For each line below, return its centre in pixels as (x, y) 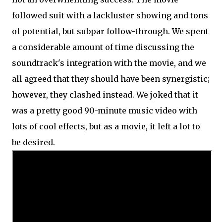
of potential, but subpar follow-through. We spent (110, 31)
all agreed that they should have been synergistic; (111, 79)
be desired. (33, 142)
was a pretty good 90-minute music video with (105, 111)
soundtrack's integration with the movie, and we (109, 63)
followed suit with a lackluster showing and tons (110, 15)
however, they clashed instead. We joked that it (105, 95)
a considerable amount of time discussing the (103, 47)
